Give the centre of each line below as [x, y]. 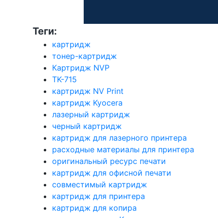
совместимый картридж [100, 185]
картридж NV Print [88, 91]
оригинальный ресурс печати [109, 161]
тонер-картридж [84, 56]
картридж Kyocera [87, 103]
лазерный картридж [91, 115]
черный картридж [87, 126]
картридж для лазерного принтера [119, 138]
